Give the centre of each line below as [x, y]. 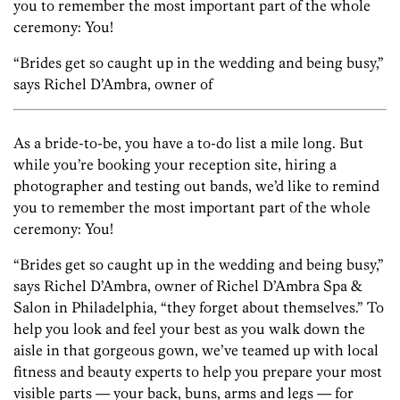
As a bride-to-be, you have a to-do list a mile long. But [188, 143]
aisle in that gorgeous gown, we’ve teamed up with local [196, 350]
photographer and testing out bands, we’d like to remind [196, 186]
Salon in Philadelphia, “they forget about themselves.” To [199, 308]
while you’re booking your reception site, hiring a [175, 165]
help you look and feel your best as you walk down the [189, 329]
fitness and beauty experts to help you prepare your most [198, 372]
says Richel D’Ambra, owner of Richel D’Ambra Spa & [187, 286]
